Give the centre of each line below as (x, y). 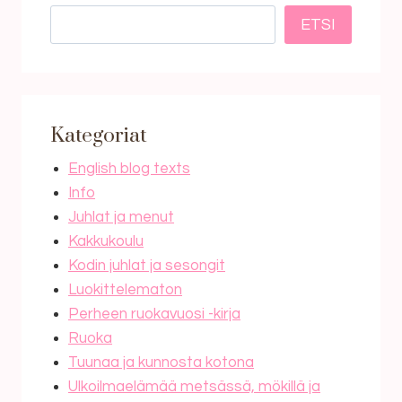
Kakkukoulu (106, 242)
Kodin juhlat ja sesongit (147, 266)
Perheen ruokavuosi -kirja (154, 315)
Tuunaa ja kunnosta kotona (161, 363)
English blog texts (129, 169)
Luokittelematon (125, 290)
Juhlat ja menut (121, 218)
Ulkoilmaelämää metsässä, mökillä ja (194, 387)
